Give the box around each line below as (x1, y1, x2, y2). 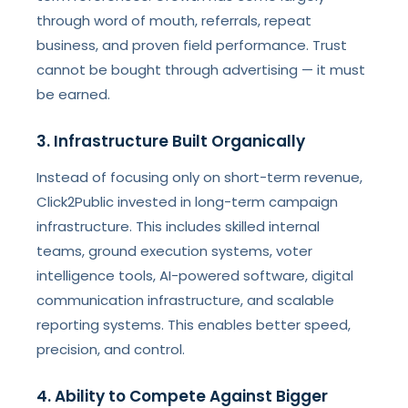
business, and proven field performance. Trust (36, 36, 348, 55)
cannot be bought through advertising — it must (36, 60, 366, 79)
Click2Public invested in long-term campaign (36, 192, 339, 211)
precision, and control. (36, 340, 186, 359)
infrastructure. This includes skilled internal (36, 217, 321, 236)
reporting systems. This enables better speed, (36, 315, 352, 334)
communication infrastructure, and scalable (36, 291, 335, 310)
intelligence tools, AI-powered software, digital (36, 266, 354, 285)
